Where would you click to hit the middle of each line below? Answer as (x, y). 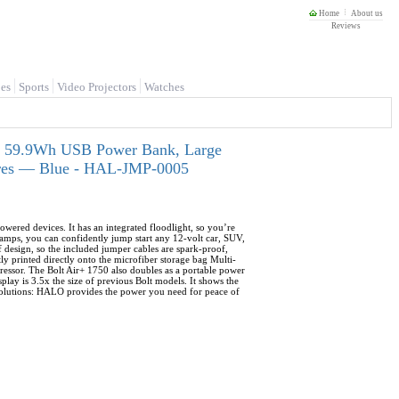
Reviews (346, 26)
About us (367, 13)
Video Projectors (97, 87)
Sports (34, 87)
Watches (164, 87)
